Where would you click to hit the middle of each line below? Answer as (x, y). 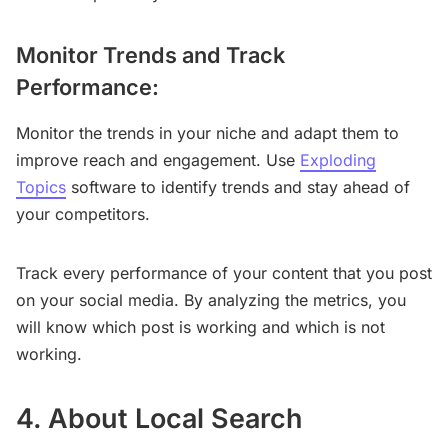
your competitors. (83, 213)
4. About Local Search (159, 417)
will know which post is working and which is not (200, 326)
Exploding (338, 159)
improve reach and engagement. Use (158, 159)
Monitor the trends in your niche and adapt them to (207, 132)
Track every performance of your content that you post (224, 272)
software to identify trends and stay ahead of (238, 186)
